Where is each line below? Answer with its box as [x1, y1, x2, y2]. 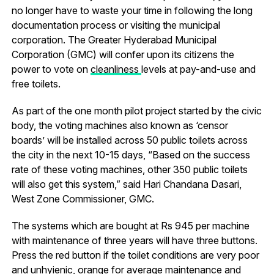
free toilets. [11, 77, 61, 90]
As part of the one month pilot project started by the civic [11, 104, 262, 117]
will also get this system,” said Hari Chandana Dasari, [11, 177, 242, 190]
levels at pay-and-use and [141, 62, 256, 75]
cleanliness [90, 62, 141, 75]
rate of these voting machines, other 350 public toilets [11, 163, 248, 176]
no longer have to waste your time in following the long [11, 4, 253, 17]
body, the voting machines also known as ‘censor [11, 119, 228, 131]
